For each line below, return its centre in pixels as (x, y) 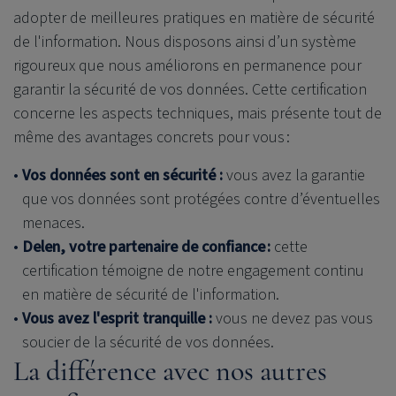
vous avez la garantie (294, 175)
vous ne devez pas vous (293, 318)
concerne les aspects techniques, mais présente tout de (198, 113)
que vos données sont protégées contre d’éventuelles (201, 199)
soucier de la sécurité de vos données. (148, 342)
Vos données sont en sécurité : (122, 175)
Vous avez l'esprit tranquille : (117, 318)
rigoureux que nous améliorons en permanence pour (187, 65)
